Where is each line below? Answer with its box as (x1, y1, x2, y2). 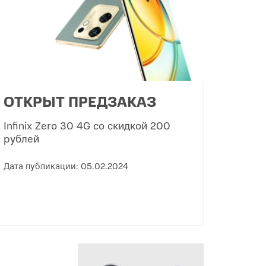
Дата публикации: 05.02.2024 (3, 159, 128, 172)
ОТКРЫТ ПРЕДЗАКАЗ (3, 91, 156, 112)
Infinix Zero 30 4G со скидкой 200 (3, 118, 170, 133)
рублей (3, 131, 39, 146)
